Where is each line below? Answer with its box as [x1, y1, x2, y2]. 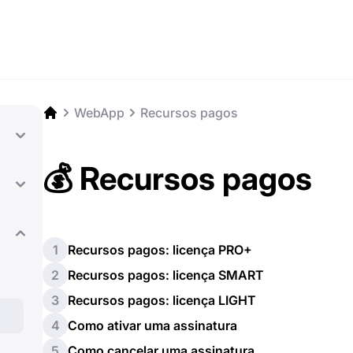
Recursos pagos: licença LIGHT [68, 292, 256, 308]
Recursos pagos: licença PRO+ [68, 242, 252, 258]
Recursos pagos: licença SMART [68, 267, 264, 283]
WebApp [74, 105, 124, 121]
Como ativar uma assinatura [68, 318, 237, 333]
